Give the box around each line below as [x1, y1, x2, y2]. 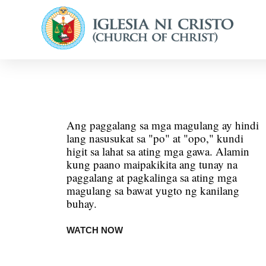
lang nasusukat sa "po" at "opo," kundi [66, 131, 244, 145]
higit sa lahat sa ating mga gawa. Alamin [66, 144, 250, 159]
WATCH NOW [66, 225, 123, 235]
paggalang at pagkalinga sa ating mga [66, 170, 237, 185]
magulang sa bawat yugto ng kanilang [66, 183, 240, 198]
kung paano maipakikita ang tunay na [66, 157, 238, 172]
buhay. [66, 196, 97, 211]
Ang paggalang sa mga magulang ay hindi [66, 118, 259, 132]
